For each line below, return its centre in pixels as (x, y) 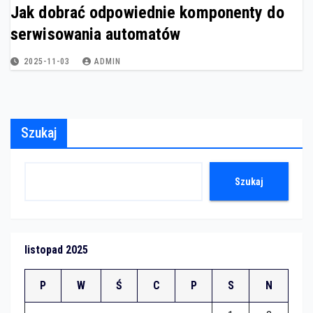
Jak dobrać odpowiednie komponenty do (147, 13)
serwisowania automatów (96, 35)
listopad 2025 (56, 250)
